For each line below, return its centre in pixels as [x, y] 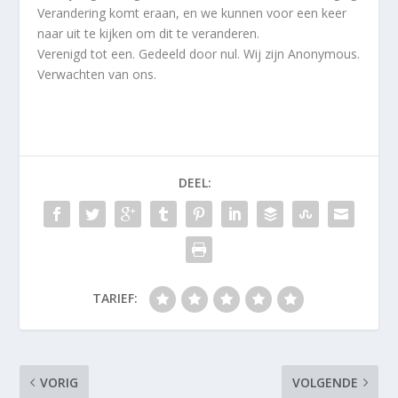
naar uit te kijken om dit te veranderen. [149, 34]
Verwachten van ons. [97, 75]
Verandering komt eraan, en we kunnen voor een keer [192, 13]
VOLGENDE [325, 383]
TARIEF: [115, 298]
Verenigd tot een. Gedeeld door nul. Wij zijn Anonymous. [199, 54]
